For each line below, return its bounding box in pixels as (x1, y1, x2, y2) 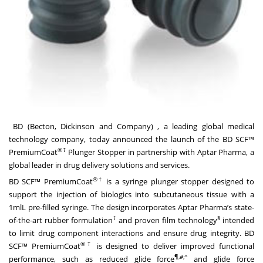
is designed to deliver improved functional (92, 240, 255, 251)
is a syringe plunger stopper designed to (103, 176, 255, 187)
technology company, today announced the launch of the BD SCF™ (9, 133, 254, 144)
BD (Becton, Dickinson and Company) (13, 120, 154, 131)
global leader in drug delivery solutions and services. (9, 159, 190, 170)
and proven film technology (116, 214, 218, 225)
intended (222, 214, 255, 225)
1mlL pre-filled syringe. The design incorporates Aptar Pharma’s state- (9, 201, 254, 213)
